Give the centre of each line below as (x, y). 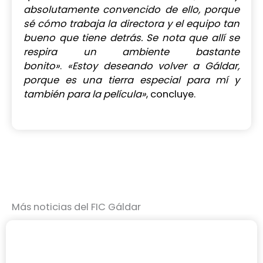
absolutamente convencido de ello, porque (131, 9)
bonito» (42, 66)
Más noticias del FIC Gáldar (76, 207)
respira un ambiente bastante (131, 52)
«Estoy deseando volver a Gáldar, (154, 66)
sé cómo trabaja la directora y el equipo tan (131, 23)
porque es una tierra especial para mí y (131, 80)
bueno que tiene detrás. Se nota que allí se (131, 38)
